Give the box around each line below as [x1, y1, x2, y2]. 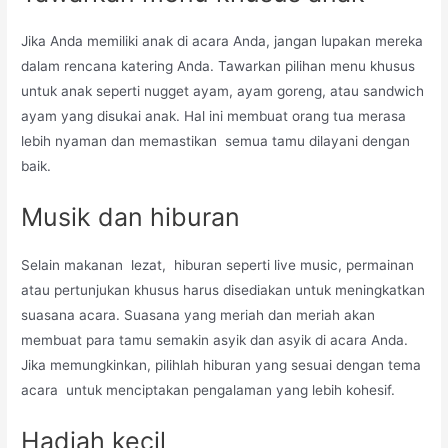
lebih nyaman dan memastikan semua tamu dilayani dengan [21, 133, 411, 149]
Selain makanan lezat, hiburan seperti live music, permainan [21, 256, 415, 273]
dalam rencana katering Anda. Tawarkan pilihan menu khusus [21, 58, 416, 74]
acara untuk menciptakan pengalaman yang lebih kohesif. [21, 381, 396, 398]
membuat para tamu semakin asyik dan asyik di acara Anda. [21, 331, 409, 348]
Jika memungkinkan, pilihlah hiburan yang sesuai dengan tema [21, 356, 422, 373]
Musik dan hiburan [21, 201, 255, 232]
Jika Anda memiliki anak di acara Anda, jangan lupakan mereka [21, 33, 424, 49]
